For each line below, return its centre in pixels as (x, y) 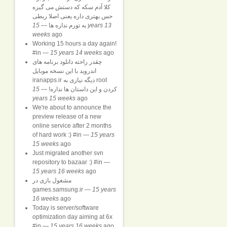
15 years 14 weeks (76, 53)
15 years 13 (36, 25)
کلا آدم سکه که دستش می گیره (71, 7)
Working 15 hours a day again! (74, 44)
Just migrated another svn (68, 153)
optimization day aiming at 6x (72, 217)
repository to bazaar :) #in (67, 162)
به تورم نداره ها (67, 25)
